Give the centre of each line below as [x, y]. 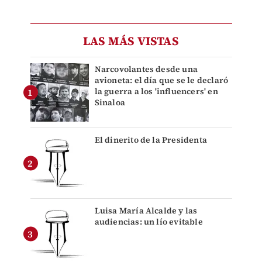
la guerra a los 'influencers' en [156, 91]
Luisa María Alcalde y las [146, 210]
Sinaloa [110, 102]
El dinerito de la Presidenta [151, 139]
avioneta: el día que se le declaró [161, 80]
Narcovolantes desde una [146, 69]
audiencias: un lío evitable [149, 221]
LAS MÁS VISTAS [131, 41]
